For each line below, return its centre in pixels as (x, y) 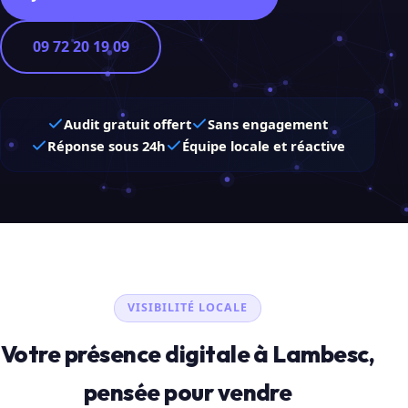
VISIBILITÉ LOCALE (188, 308)
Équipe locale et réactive (263, 145)
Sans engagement (268, 123)
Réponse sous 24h (106, 145)
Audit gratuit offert (128, 123)
